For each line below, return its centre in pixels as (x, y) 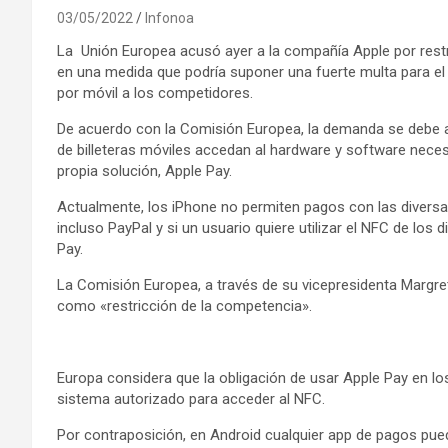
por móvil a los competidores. (155, 92)
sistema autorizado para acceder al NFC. (191, 398)
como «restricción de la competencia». (184, 305)
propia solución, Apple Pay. (144, 170)
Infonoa (169, 17)
